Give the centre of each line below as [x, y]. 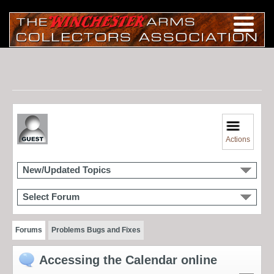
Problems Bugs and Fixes [96, 230]
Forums [29, 230]
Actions [238, 139]
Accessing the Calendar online [128, 260]
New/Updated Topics [67, 170]
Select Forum [51, 197]
